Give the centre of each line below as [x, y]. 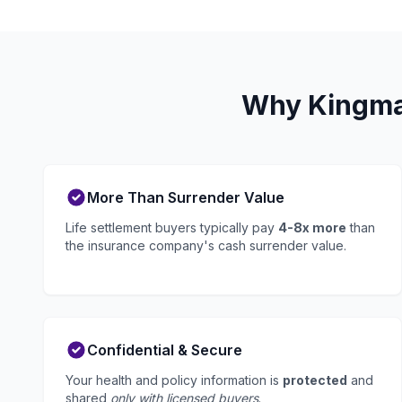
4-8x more [312, 227]
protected [315, 380]
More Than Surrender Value [186, 197]
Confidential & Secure [165, 350]
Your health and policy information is [174, 380]
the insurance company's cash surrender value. [206, 245]
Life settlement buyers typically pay [172, 227]
